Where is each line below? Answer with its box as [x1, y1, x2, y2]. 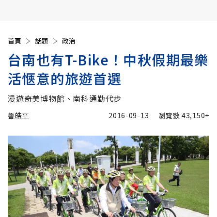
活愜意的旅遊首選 [8, 69, 122, 88]
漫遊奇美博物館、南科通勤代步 [8, 93, 122, 104]
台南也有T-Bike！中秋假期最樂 [8, 50, 209, 69]
